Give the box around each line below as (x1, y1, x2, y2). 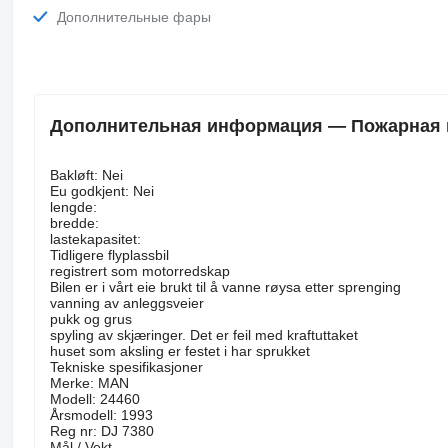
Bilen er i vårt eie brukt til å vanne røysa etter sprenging (49, 279, 401, 296)
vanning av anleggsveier (49, 295, 204, 312)
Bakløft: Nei (49, 167, 123, 184)
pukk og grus (49, 311, 132, 328)
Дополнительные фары (65, 8, 211, 25)
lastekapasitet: (49, 231, 141, 248)
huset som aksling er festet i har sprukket (49, 343, 310, 360)
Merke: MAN (49, 375, 129, 392)
